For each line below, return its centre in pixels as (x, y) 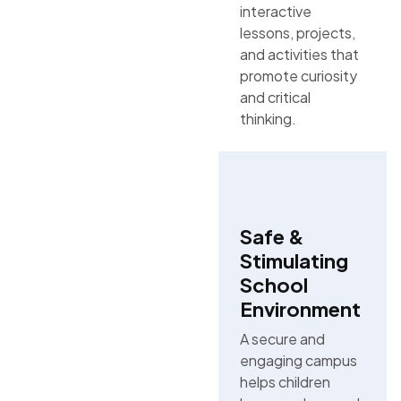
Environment (300, 309)
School (273, 285)
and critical (275, 97)
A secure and (282, 339)
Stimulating (294, 260)
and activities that (299, 54)
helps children (285, 382)
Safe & (272, 236)
